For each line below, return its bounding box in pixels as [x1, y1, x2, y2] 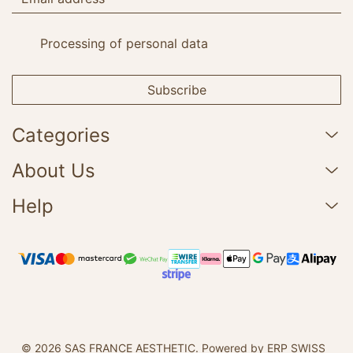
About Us [12, 159, 95, 183]
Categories [12, 124, 110, 147]
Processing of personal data [40, 35, 208, 52]
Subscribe [147, 82, 206, 98]
